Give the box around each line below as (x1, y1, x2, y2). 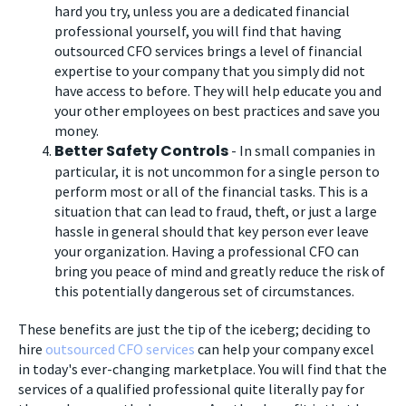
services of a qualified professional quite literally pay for (18, 379, 364, 398)
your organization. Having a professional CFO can (54, 241, 359, 260)
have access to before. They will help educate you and (54, 81, 382, 100)
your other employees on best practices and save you (54, 101, 380, 120)
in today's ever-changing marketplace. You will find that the (18, 359, 387, 378)
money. (54, 121, 99, 140)
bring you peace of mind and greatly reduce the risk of (54, 261, 385, 280)
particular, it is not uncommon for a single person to (54, 161, 380, 180)
